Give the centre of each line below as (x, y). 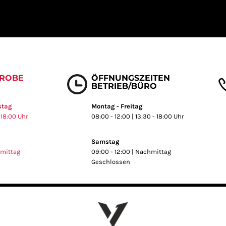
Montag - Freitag (117, 106)
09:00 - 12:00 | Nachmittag (131, 151)
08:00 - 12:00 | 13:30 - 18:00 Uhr (138, 116)
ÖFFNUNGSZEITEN (131, 78)
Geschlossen (111, 161)
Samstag (106, 141)
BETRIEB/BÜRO (124, 86)
